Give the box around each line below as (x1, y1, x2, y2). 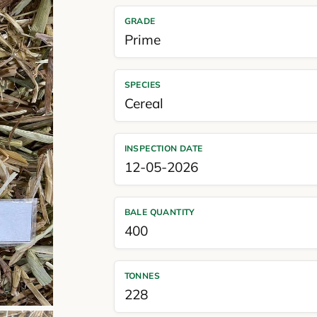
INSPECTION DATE (124, 143, 203, 154)
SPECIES (124, 79, 161, 90)
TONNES (124, 270, 161, 281)
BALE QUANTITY (124, 207, 195, 217)
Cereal (124, 95, 163, 112)
